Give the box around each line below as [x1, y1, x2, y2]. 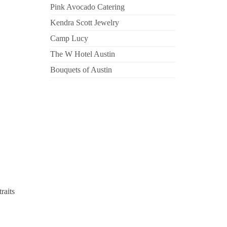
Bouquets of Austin [50, 65, 112, 74]
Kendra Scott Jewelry [50, 18, 119, 27]
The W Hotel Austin [50, 50, 115, 58]
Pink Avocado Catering [50, 3, 125, 11]
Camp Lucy [50, 34, 88, 43]
